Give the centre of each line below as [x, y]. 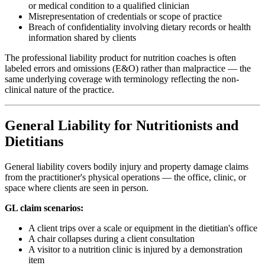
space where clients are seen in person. [77, 188]
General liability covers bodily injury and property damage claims [127, 166]
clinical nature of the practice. [59, 89]
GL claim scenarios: [44, 208]
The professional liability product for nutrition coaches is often [120, 57]
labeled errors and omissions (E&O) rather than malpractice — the [128, 68]
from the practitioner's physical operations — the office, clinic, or [125, 177]
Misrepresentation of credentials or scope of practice [125, 16]
